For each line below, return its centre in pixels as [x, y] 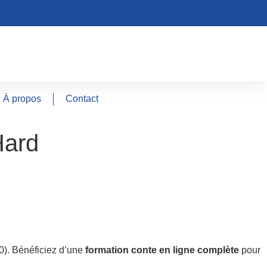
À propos [22, 99]
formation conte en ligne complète [162, 250]
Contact [82, 99]
